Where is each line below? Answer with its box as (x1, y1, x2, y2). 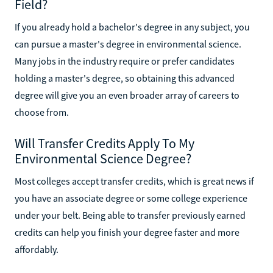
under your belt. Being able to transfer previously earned (15, 208, 246, 221)
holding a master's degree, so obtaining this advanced (15, 71, 235, 84)
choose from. (15, 105, 69, 118)
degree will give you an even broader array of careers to (15, 88, 239, 101)
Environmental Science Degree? (15, 149, 191, 167)
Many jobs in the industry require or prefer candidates (15, 54, 235, 67)
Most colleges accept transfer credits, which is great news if (15, 174, 254, 187)
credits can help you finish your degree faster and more (15, 225, 239, 238)
